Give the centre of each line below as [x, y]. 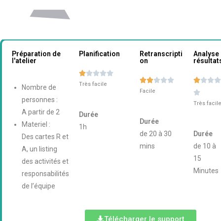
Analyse [206, 54]
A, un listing [39, 149]
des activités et [45, 161]
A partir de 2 [41, 112]
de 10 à [204, 146]
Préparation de [36, 54]
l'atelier [24, 61]
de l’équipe [38, 186]
